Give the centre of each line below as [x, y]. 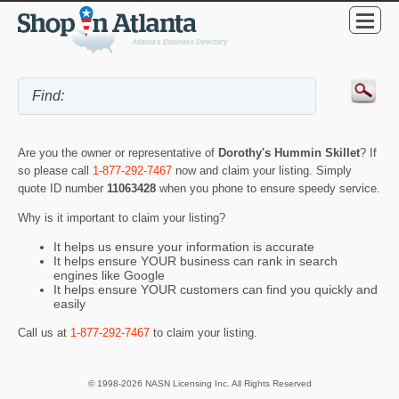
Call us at [44, 332]
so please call [55, 171]
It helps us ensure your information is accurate [184, 247]
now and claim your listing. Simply [262, 171]
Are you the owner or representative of [118, 153]
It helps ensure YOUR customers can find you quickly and [216, 290]
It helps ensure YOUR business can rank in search [195, 261]
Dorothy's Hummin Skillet [289, 153]
